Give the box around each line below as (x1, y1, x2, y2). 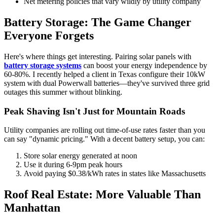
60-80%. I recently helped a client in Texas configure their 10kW (4, 70, 205, 78)
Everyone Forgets (4, 29, 94, 42)
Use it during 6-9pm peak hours (24, 160, 122, 169)
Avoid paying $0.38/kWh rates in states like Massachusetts (24, 169, 206, 178)
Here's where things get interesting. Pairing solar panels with (4, 52, 191, 61)
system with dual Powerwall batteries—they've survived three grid (4, 78, 210, 87)
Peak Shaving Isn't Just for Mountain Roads (4, 106, 185, 116)
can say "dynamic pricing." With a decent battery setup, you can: (4, 135, 205, 144)
